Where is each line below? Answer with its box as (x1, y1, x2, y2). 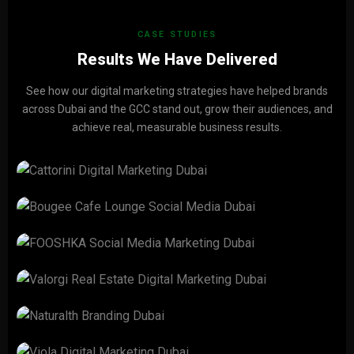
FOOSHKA (35, 273, 99, 289)
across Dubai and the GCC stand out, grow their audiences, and (21, 103, 333, 115)
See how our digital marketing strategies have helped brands (26, 85, 328, 97)
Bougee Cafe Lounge (35, 237, 169, 253)
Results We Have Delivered (77, 50, 277, 69)
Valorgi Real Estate (35, 310, 157, 326)
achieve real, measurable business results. (72, 121, 282, 134)
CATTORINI (35, 201, 108, 217)
